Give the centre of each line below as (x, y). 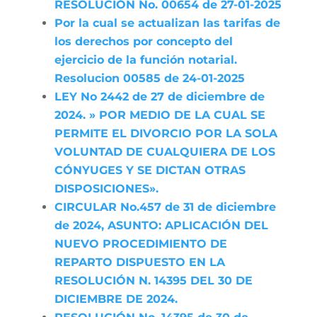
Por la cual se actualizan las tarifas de (167, 23)
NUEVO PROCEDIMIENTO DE (140, 244)
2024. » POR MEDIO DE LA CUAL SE (160, 115)
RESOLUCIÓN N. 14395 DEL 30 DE (153, 281)
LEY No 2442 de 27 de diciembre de (159, 97)
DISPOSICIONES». (106, 189)
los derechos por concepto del (143, 41)
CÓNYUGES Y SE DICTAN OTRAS (150, 170)
